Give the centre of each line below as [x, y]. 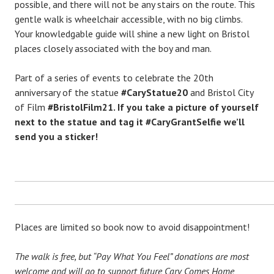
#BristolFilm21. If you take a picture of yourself [152, 107]
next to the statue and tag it [80, 122]
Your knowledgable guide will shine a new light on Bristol [132, 34]
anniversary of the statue [68, 92]
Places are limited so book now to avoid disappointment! [132, 227]
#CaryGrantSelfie [185, 122]
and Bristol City [222, 92]
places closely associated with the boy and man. [113, 48]
